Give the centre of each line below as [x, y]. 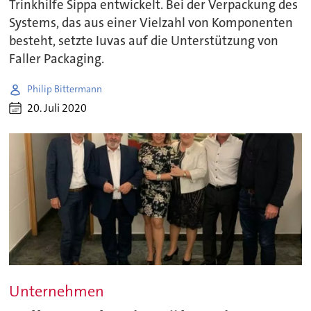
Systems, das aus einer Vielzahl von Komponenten [151, 23]
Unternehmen [57, 291]
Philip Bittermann [65, 89]
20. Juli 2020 [57, 108]
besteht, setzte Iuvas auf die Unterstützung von [144, 41]
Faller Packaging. [57, 59]
